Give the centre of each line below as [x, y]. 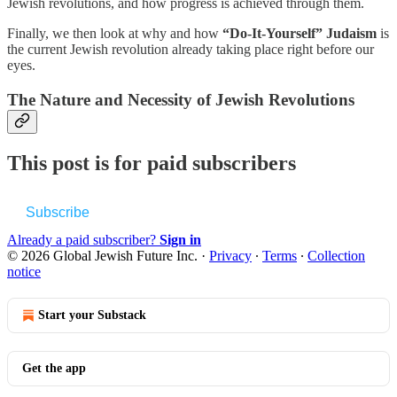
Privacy [230, 255]
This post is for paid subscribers [152, 163]
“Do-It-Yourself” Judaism [300, 34]
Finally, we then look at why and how [115, 34]
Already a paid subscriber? [83, 239]
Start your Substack [92, 315]
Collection [336, 255]
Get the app [54, 368]
